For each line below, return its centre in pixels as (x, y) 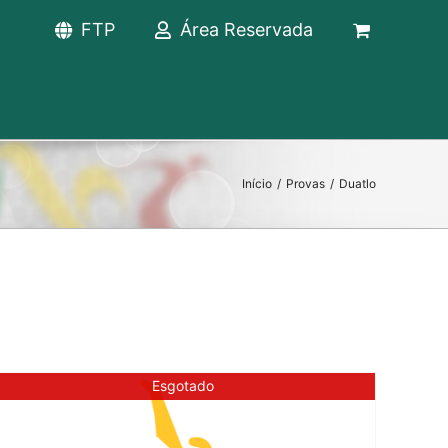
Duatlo (357, 183)
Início (257, 183)
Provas (305, 183)
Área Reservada (246, 29)
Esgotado (182, 386)
